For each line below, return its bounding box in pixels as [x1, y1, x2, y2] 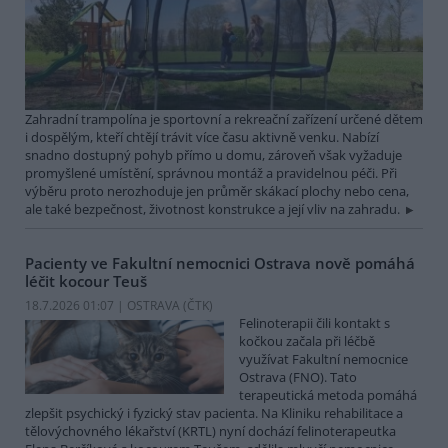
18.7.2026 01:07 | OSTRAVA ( [25, 296, 187, 314]
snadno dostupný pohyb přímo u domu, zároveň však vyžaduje [25, 146, 402, 165]
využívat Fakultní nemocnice [239, 349, 408, 368]
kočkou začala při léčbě [239, 331, 375, 350]
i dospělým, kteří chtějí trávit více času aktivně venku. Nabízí [25, 128, 379, 147]
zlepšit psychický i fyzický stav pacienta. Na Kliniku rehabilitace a [25, 403, 403, 422]
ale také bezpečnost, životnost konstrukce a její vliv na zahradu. [25, 200, 403, 219]
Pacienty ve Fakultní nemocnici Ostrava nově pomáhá [25, 253, 415, 274]
